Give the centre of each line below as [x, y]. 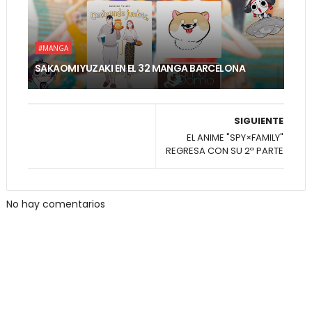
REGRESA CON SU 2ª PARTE [225, 151]
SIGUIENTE [259, 121]
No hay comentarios [55, 204]
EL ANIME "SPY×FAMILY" [235, 138]
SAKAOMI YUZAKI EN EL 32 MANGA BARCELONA [140, 69]
